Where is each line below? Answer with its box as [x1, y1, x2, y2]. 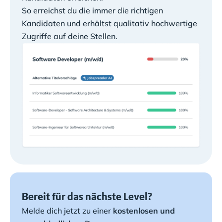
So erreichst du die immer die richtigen [22, 5, 163, 15]
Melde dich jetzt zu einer [22, 205, 113, 216]
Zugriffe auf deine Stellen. [22, 31, 117, 41]
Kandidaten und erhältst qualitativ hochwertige [22, 18, 197, 28]
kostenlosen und [113, 205, 175, 216]
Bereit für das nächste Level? [22, 190, 152, 202]
